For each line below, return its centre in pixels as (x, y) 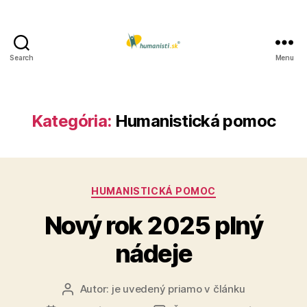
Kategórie (180, 188)
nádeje (153, 253)
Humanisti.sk (189, 69)
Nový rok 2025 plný (153, 225)
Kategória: (71, 121)
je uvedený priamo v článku (178, 288)
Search (22, 58)
